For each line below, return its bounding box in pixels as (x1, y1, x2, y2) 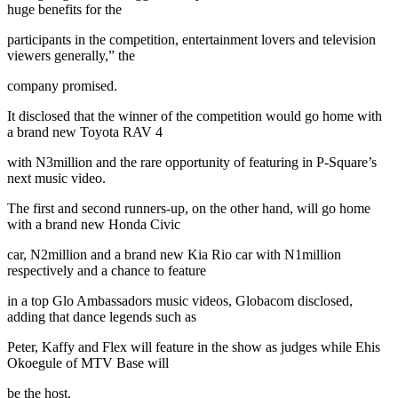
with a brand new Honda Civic (7, 217, 184, 232)
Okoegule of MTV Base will (7, 355, 172, 370)
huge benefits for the (7, 2, 125, 17)
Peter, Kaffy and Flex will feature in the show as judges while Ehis (7, 339, 380, 354)
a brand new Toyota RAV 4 (7, 124, 166, 139)
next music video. (7, 171, 109, 186)
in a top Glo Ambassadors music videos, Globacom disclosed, (7, 293, 353, 308)
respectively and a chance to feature (7, 263, 210, 278)
